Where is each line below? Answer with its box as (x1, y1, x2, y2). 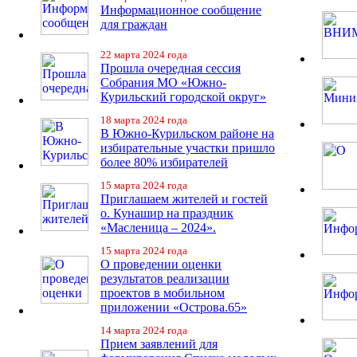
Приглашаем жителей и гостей (100, 192, 268, 206)
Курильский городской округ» (100, 90, 266, 104)
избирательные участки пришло (100, 141, 275, 155)
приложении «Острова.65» (100, 300, 247, 314)
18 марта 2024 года (100, 114, 187, 126)
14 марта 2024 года (100, 324, 187, 336)
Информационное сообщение (100, 3, 261, 17)
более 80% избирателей (100, 155, 228, 169)
